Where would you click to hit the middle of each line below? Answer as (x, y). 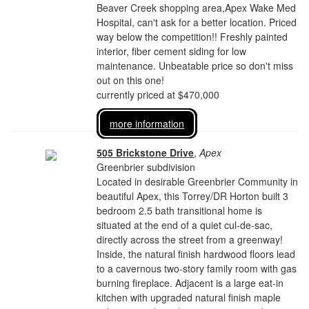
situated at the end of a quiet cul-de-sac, (185, 225)
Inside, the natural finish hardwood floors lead (196, 254)
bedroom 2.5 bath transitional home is (180, 210)
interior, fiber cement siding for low (172, 51)
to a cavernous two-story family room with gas (197, 268)
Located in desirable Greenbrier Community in (198, 181)
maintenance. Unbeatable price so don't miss (195, 66)
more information (147, 123)
